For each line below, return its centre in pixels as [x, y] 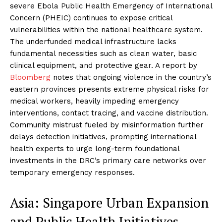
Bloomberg [30, 77]
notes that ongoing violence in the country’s [131, 77]
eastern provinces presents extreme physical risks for [110, 89]
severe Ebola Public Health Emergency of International [111, 6]
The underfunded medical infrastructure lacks [93, 41]
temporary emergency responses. [72, 172]
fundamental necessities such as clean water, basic [103, 53]
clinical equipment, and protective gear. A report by [104, 65]
